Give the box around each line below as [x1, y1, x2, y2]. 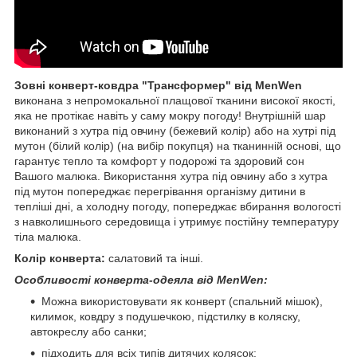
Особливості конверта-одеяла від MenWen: [14, 273, 268, 287]
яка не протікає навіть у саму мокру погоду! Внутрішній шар [14, 109, 326, 123]
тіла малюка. [14, 230, 81, 244]
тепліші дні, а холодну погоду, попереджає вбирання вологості [14, 200, 341, 214]
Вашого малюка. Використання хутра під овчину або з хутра [14, 170, 328, 183]
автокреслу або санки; [30, 325, 147, 339]
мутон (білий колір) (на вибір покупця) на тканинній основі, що [14, 139, 341, 153]
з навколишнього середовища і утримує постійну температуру [14, 215, 339, 229]
